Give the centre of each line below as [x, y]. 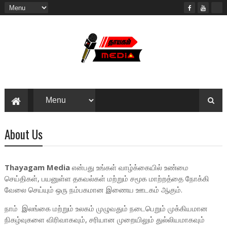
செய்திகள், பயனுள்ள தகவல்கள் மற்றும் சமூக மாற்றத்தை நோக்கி [107, 178]
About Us [23, 134]
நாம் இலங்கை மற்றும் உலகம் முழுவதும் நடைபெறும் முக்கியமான [106, 208]
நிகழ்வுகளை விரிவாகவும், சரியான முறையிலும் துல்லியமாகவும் [104, 219]
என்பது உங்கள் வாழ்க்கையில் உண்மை [129, 167]
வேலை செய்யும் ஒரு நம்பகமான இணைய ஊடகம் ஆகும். [93, 190]
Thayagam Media [37, 167]
